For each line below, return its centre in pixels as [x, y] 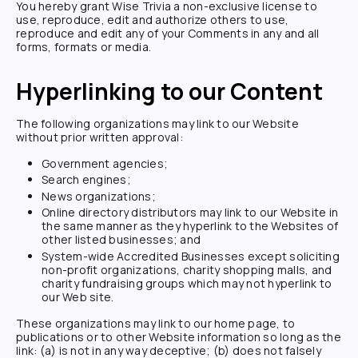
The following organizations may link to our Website [157, 123]
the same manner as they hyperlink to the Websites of [190, 226]
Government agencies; [105, 163]
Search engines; [86, 180]
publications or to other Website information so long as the [179, 336]
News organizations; [99, 196]
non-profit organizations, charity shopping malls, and [187, 269]
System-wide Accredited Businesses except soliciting [191, 256]
